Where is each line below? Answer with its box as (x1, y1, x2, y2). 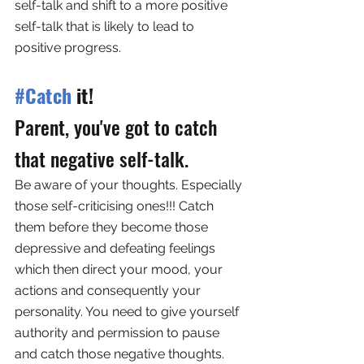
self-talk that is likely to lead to (15, 19, 197, 35)
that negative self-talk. (15, 144, 193, 174)
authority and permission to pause (15, 325, 223, 341)
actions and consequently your (15, 283, 204, 299)
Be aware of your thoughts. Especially (15, 177, 245, 193)
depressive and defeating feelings (15, 240, 219, 257)
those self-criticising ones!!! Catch (15, 198, 217, 214)
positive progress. (15, 40, 121, 56)
